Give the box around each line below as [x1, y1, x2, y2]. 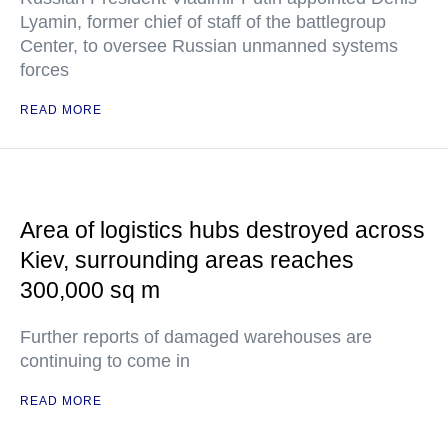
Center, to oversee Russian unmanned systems [20, 36, 398, 56]
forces [20, 60, 69, 80]
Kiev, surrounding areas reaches [20, 247, 354, 273]
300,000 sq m [20, 277, 160, 303]
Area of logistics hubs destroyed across [20, 217, 425, 243]
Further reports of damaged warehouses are [20, 327, 372, 347]
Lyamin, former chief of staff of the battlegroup [20, 12, 386, 32]
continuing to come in [20, 351, 190, 371]
